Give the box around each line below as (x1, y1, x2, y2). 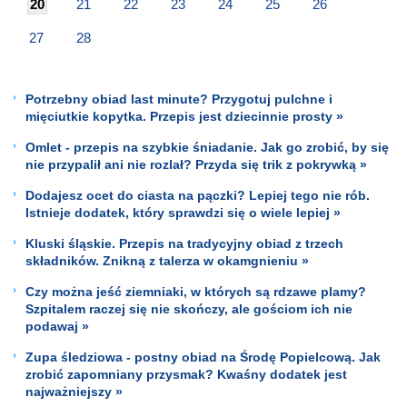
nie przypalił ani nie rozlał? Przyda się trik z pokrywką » (25, 156, 367, 172)
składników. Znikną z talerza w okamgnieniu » (25, 253, 309, 268)
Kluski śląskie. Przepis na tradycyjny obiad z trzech (25, 235, 343, 251)
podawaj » (25, 318, 89, 333)
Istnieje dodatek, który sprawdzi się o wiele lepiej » (25, 204, 341, 220)
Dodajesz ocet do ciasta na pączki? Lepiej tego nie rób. (25, 187, 370, 203)
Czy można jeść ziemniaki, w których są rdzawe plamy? (25, 283, 366, 299)
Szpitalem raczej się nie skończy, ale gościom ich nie (25, 301, 352, 316)
